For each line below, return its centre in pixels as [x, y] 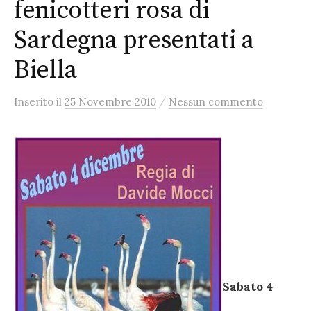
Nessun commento [216, 102]
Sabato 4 [247, 287]
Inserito [35, 102]
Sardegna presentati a [134, 41]
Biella [45, 70]
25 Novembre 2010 [110, 102]
